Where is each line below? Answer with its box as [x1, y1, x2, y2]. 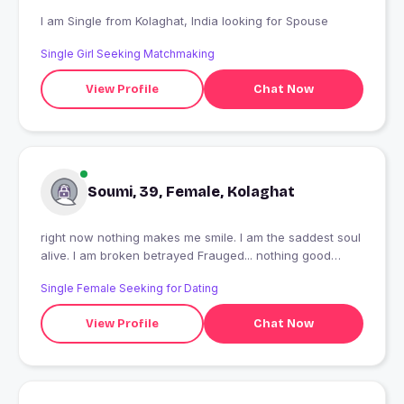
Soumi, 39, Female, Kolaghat [87, 183, 295, 201]
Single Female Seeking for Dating [41, 281, 218, 296]
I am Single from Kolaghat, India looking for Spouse [135, 14, 328, 29]
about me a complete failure [41, 266, 200, 281]
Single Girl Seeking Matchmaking [41, 47, 215, 61]
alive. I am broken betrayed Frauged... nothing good [41, 248, 331, 263]
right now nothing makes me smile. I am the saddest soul [41, 230, 361, 245]
